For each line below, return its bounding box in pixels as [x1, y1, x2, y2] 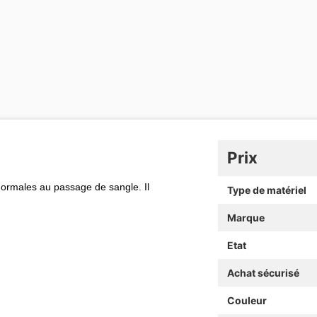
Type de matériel [226, 183, 306, 196]
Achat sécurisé [226, 266, 299, 279]
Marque [226, 211, 265, 224]
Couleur [226, 294, 267, 306]
